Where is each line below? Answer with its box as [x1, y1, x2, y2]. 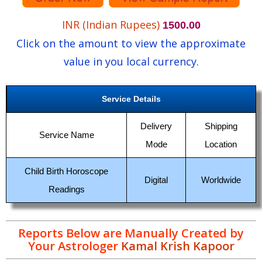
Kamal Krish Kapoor [118, 238, 235, 254]
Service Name [39, 130, 94, 140]
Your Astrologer [27, 238, 118, 254]
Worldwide [201, 175, 241, 185]
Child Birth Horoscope [25, 166, 108, 176]
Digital [144, 175, 168, 185]
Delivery [140, 121, 172, 131]
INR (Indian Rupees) [61, 18, 163, 32]
